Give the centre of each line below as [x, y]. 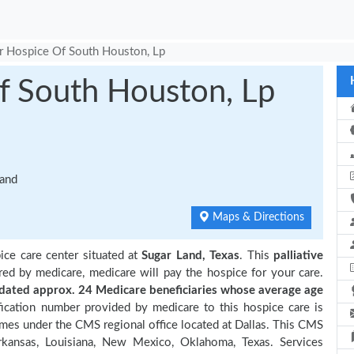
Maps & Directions [257, 217]
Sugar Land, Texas [191, 256]
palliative [299, 256]
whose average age [270, 290]
